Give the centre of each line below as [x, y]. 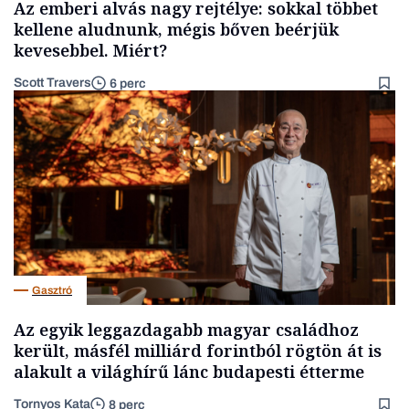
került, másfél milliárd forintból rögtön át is [198, 351]
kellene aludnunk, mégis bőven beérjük [176, 29]
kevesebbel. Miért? [90, 50]
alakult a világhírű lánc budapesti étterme [189, 372]
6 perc [128, 83]
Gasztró [52, 290]
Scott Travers [52, 83]
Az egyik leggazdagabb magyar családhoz [186, 330]
